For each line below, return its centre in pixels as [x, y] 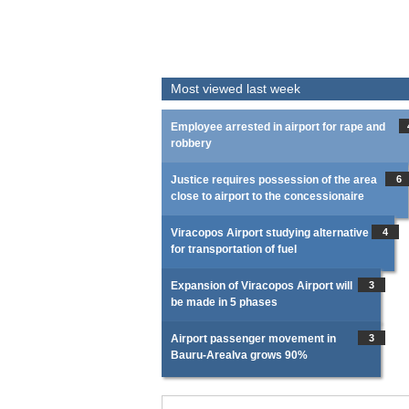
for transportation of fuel [234, 249]
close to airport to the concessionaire [267, 196]
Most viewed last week [236, 89]
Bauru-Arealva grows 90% [239, 355]
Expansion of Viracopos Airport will [262, 286]
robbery [191, 143]
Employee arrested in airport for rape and [278, 127]
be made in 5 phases [224, 302]
